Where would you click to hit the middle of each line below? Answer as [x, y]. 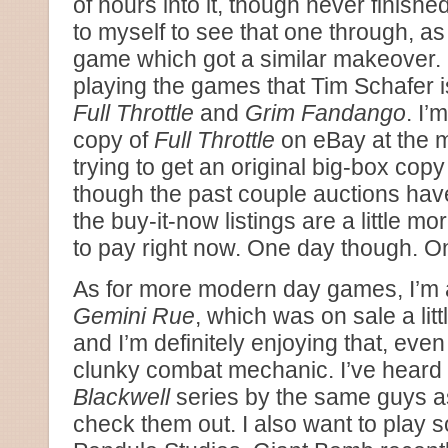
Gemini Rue [134, 316]
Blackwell [121, 397]
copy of [113, 140]
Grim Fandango [325, 113]
